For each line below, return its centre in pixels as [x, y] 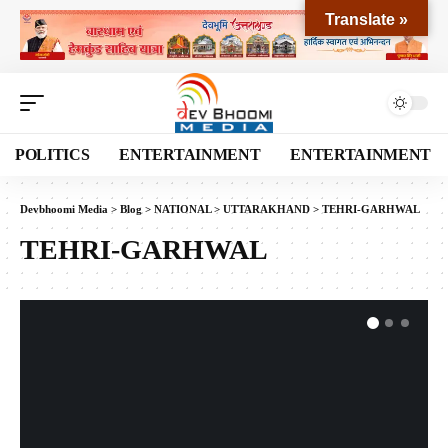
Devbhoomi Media [64, 208]
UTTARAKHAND [266, 208]
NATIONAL [182, 208]
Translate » [366, 19]
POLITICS [52, 154]
